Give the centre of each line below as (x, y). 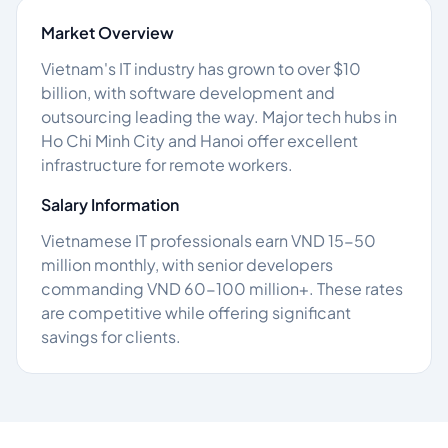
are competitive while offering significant (196, 312)
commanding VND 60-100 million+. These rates (222, 288)
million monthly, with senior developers (187, 264)
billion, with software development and (188, 92)
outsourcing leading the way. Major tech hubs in (219, 116)
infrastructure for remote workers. (167, 164)
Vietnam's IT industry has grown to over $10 (201, 68)
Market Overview (107, 32)
